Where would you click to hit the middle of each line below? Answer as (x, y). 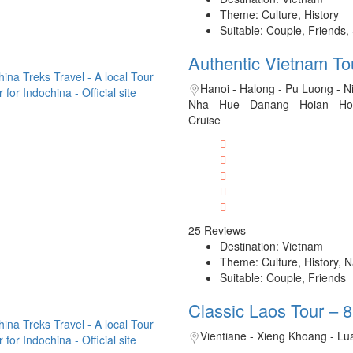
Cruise (204, 120)
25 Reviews (217, 230)
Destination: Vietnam (271, 246)
